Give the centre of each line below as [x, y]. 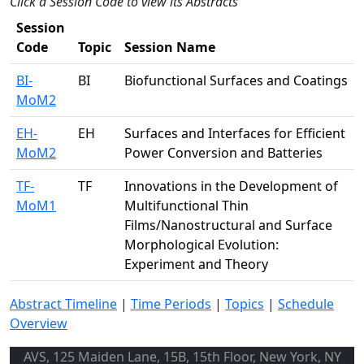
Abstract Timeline [63, 304]
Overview [39, 323]
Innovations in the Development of [231, 186]
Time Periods [171, 304]
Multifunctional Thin [186, 206]
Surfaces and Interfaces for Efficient [235, 133]
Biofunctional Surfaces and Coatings [236, 80]
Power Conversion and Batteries [223, 153]
